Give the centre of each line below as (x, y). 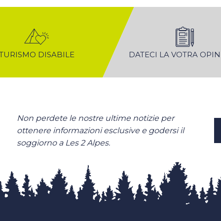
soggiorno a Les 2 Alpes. (63, 143)
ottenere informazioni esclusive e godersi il (100, 130)
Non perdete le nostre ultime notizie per (95, 118)
